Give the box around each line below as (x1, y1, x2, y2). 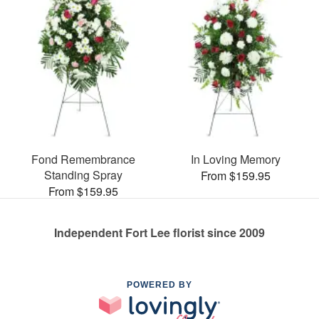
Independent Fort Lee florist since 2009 (54, 224, 265, 241)
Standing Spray (44, 167, 122, 183)
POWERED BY (127, 280, 192, 290)
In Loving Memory (191, 151, 281, 167)
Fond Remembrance (31, 151, 135, 167)
